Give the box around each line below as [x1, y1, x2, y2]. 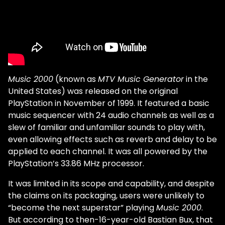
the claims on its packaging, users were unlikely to [8, 190, 204, 201]
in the [184, 73, 208, 85]
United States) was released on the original [8, 85, 178, 97]
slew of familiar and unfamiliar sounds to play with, [8, 122, 205, 133]
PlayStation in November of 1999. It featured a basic [8, 97, 209, 109]
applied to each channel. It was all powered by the [8, 146, 207, 157]
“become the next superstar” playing [8, 202, 156, 213]
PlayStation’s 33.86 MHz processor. [8, 158, 144, 169]
